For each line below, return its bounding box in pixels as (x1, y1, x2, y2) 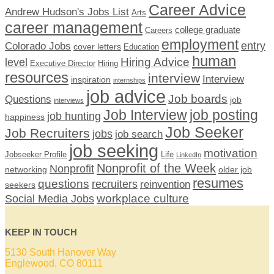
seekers (5, 179, 35, 190)
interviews (54, 96, 84, 104)
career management (5, 18, 143, 36)
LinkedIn (176, 150, 201, 158)
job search (115, 127, 163, 140)
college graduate (175, 24, 240, 35)
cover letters (73, 41, 121, 51)
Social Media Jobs (5, 192, 94, 205)
